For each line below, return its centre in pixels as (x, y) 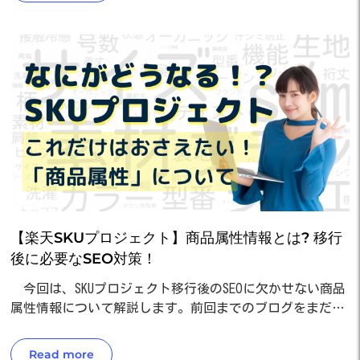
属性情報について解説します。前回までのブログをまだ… (178, 307)
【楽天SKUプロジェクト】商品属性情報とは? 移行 (176, 237)
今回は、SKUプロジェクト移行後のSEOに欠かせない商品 (178, 288)
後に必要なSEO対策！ (84, 258)
